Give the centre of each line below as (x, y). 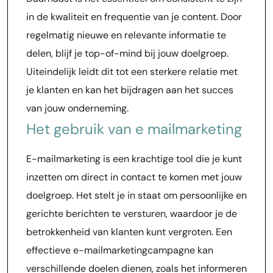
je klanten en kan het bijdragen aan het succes (130, 90)
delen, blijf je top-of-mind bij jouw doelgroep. (127, 53)
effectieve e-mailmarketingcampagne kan (120, 250)
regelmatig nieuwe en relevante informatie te (126, 35)
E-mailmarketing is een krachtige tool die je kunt (134, 159)
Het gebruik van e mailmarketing (134, 129)
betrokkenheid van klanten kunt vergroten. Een (129, 232)
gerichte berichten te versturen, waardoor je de (132, 214)
